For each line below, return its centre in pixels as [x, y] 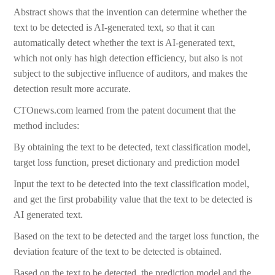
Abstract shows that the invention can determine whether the [130, 12]
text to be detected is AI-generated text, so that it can [114, 28]
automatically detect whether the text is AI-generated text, [125, 43]
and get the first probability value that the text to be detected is [133, 199]
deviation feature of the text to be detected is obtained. [118, 252]
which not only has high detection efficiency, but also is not [128, 58]
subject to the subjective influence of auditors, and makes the [131, 74]
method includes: [47, 126]
